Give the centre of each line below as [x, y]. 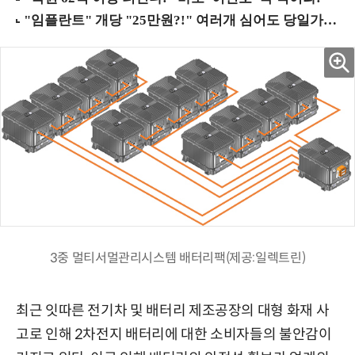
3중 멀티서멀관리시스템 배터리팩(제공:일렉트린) [177, 258]
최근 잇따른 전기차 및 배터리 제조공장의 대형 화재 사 [173, 311]
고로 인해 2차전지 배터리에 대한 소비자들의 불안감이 [174, 335]
